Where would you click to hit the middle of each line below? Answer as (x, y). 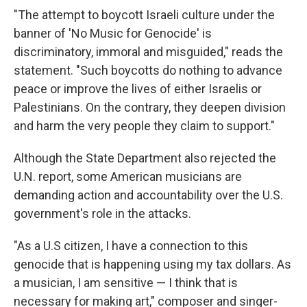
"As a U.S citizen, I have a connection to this (131, 246)
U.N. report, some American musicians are (128, 176)
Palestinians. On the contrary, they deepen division (150, 107)
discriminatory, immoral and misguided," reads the (148, 52)
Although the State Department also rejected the (145, 158)
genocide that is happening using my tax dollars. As (152, 264)
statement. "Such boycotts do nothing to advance (148, 70)
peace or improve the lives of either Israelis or (138, 89)
